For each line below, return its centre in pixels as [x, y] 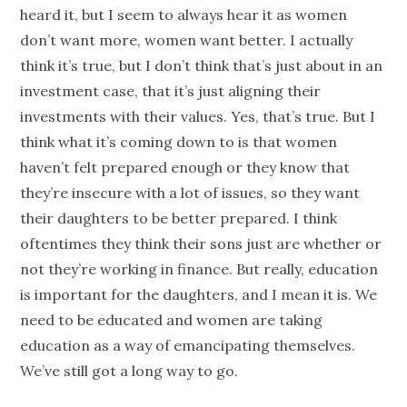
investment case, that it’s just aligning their [171, 91]
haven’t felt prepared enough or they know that [185, 168]
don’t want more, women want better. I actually [187, 40]
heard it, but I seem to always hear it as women [184, 15]
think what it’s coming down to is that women [179, 142]
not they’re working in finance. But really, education [199, 269]
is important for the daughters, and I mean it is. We [199, 295]
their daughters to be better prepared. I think [179, 218]
